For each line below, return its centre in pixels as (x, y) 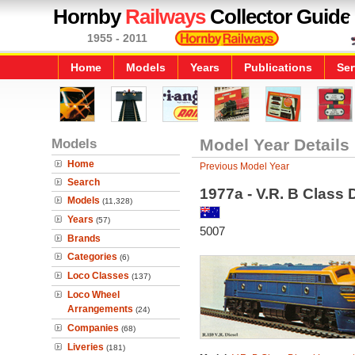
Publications (278, 67)
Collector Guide (278, 17)
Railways (165, 17)
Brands (84, 239)
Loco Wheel (94, 295)
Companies (93, 328)
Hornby (89, 17)
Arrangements (100, 309)
